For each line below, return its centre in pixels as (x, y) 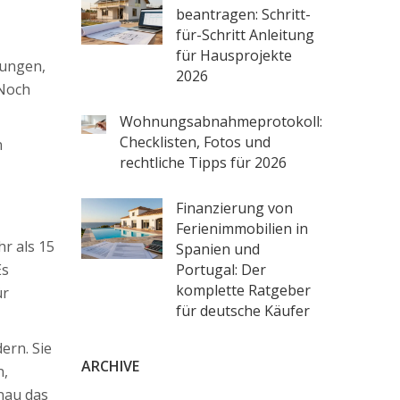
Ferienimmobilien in (242, 229)
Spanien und (218, 249)
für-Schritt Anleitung (246, 35)
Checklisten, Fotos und (195, 142)
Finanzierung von (235, 208)
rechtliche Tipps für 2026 (203, 162)
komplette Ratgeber (244, 290)
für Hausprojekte (234, 55)
